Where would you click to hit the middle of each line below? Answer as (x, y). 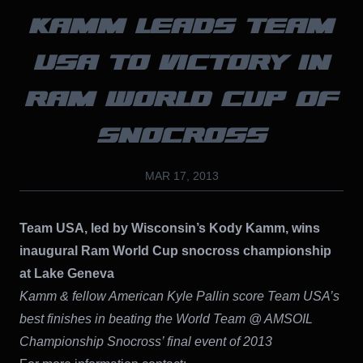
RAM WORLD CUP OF (181, 99)
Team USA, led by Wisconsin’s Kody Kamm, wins (170, 228)
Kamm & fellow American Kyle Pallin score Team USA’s (179, 296)
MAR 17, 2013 (181, 175)
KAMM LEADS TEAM (181, 26)
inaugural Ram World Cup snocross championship (175, 250)
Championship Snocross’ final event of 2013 (146, 341)
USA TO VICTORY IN (181, 63)
